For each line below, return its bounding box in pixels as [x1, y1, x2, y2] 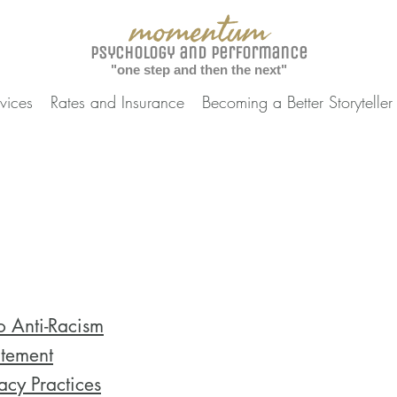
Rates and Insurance [50, 91, 184, 113]
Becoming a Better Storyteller [201, 91, 393, 113]
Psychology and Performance [90, 43, 307, 63]
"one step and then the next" [110, 62, 287, 77]
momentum [129, 7, 268, 55]
